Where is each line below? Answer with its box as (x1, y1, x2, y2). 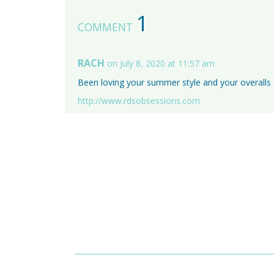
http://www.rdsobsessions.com (78, 95, 200, 107)
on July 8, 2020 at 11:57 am (107, 57, 215, 70)
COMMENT (78, 20, 136, 35)
